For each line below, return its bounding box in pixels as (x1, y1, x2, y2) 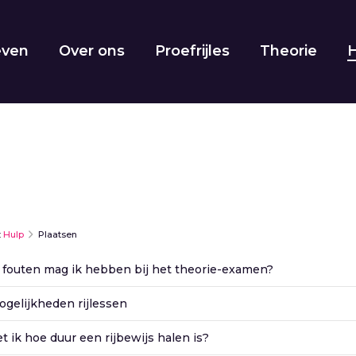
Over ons (59, 42, 126, 60)
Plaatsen (36, 229, 77, 240)
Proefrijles (155, 42, 230, 60)
